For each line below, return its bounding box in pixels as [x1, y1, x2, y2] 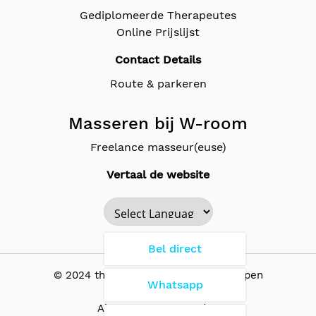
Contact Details [115, 53, 201, 67]
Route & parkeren [109, 77, 207, 91]
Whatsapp [147, 277, 203, 291]
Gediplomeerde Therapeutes [80, 8, 236, 23]
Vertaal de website [107, 168, 209, 182]
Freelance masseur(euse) [90, 140, 226, 154]
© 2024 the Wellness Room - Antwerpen [53, 269, 263, 282]
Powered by [125, 220, 191, 234]
